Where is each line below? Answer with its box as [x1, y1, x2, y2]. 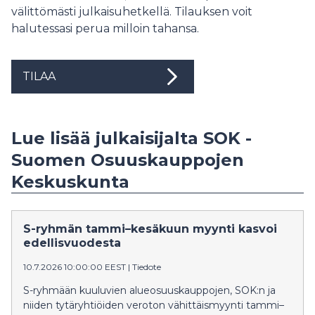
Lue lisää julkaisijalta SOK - [11, 128, 252, 149]
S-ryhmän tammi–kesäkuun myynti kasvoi [23, 222, 277, 236]
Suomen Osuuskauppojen [11, 150, 244, 171]
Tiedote [132, 262, 161, 273]
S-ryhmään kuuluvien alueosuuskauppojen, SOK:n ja [23, 284, 276, 297]
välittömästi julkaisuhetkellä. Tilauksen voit [11, 5, 252, 19]
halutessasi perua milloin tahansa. [11, 22, 199, 36]
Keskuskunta [11, 172, 129, 193]
